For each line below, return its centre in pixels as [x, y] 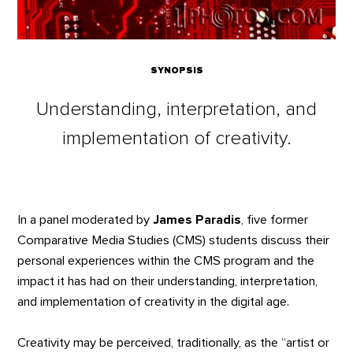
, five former [275, 219]
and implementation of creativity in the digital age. [154, 301]
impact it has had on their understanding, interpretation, [168, 281]
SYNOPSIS [176, 71]
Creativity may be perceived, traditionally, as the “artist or [174, 342]
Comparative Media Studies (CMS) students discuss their [174, 240]
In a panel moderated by [85, 219]
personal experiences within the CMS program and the [166, 260]
